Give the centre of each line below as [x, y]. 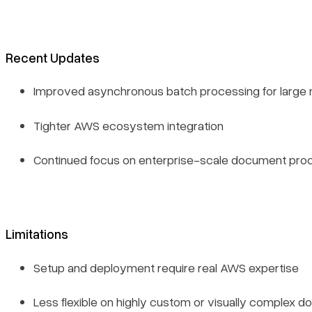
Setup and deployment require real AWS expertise [166, 267]
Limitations [37, 234]
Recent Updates [53, 57]
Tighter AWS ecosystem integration [128, 125]
